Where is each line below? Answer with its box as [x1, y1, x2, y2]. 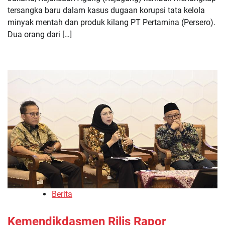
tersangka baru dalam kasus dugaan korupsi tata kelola [8, 6, 205, 16]
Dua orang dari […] [8, 30, 72, 40]
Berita [52, 189, 72, 199]
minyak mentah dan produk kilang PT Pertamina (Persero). [8, 18, 215, 28]
